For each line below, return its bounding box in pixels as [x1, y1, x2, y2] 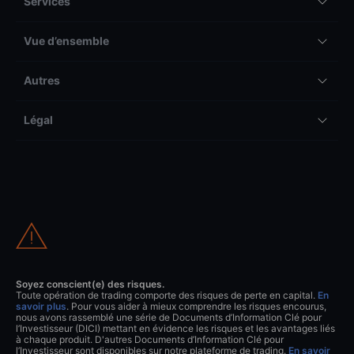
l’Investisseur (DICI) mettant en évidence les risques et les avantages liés [16, 322, 335, 335]
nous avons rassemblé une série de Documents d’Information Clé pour [16, 311, 322, 324]
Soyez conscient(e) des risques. [16, 278, 164, 291]
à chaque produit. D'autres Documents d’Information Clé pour [16, 333, 284, 346]
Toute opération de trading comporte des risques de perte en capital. [16, 289, 318, 302]
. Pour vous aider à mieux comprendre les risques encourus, [66, 300, 326, 313]
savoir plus [16, 300, 66, 313]
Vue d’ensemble [24, 34, 109, 48]
